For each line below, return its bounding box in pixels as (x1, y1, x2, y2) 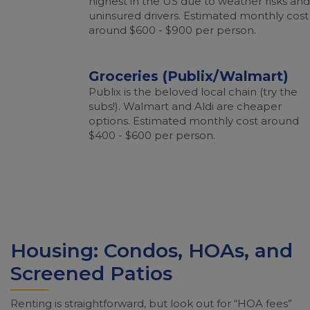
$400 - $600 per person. (89, 129, 215, 142)
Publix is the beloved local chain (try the (89, 85, 298, 98)
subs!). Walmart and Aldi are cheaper (89, 100, 282, 113)
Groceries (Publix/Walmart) (89, 68, 289, 84)
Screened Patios (10, 262, 172, 285)
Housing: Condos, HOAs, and (10, 239, 293, 262)
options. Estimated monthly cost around (89, 114, 299, 127)
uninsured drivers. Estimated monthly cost (89, 9, 309, 22)
